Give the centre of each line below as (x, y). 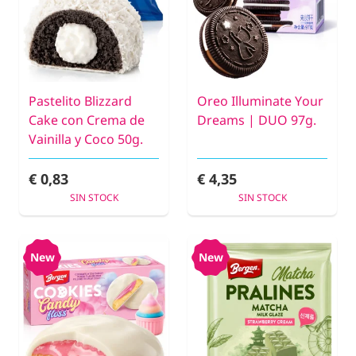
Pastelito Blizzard (80, 101)
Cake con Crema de (87, 120)
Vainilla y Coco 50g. (86, 139)
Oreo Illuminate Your (260, 101)
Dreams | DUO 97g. (257, 120)
